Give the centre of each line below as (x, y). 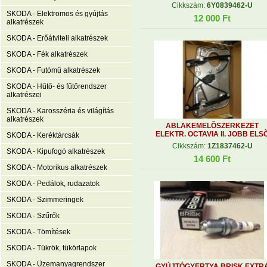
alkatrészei (24, 95)
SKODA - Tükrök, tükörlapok (52, 248)
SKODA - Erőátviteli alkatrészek (57, 38)
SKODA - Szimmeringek (45, 200)
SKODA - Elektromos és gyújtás (57, 14)
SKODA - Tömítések (38, 232)
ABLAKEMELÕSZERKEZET (212, 126)
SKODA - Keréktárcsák (43, 135)
